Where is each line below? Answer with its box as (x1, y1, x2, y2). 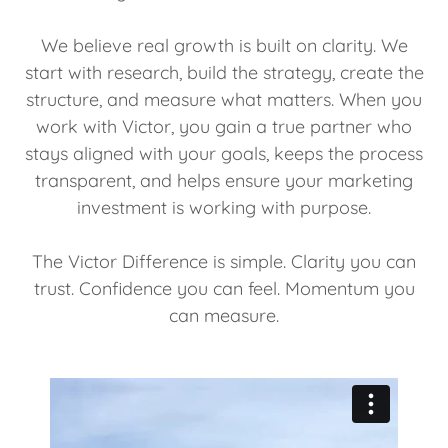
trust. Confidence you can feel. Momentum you (33, 277, 415, 301)
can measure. (169, 304, 279, 328)
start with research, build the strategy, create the (24, 61, 424, 85)
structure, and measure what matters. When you (26, 88, 422, 112)
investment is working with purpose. (77, 196, 371, 220)
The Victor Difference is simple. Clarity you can (32, 250, 416, 274)
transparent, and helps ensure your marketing (35, 169, 413, 193)
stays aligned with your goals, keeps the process (25, 142, 423, 166)
